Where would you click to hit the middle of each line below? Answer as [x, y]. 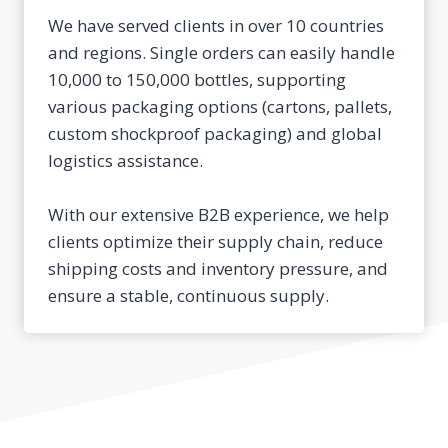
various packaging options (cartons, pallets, [220, 106]
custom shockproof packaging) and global [215, 133]
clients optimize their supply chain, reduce [215, 241]
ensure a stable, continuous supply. [188, 295]
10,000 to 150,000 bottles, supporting [197, 79]
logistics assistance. [125, 160]
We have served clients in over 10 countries [216, 25]
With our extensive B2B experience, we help [218, 214]
